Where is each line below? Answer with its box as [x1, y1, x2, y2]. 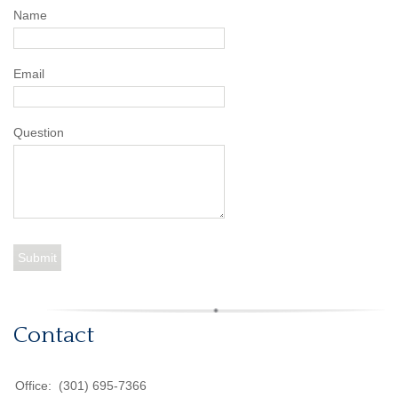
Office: [15, 378, 55, 393]
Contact [13, 322, 94, 348]
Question [13, 125, 64, 139]
